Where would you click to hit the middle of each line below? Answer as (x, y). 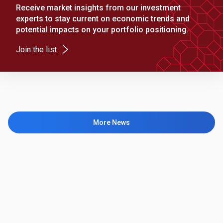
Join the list (36, 50)
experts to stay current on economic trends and (103, 19)
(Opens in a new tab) (92, 49)
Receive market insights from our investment (98, 8)
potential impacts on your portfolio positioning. (102, 30)
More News (111, 123)
